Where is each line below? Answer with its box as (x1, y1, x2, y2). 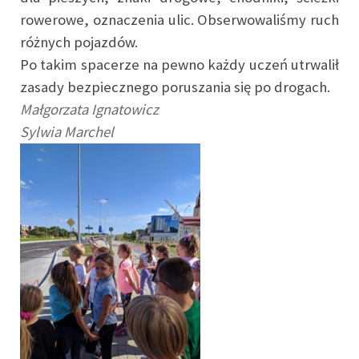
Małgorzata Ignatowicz (20, 100, 159, 119)
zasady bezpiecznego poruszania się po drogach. (20, 78, 330, 96)
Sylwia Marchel (20, 123, 114, 141)
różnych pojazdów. (20, 33, 141, 51)
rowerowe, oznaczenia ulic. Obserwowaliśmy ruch (20, 10, 339, 29)
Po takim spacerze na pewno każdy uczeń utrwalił (20, 55, 339, 74)
